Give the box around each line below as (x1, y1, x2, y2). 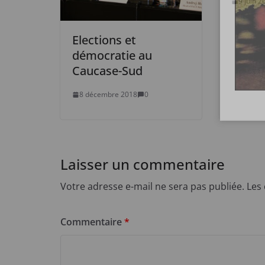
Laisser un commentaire (60, 154, 225, 174)
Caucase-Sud (72, 63, 143, 79)
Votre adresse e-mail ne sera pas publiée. (60, 180, 244, 193)
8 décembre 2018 (79, 89, 137, 100)
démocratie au (72, 47, 152, 64)
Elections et (72, 32, 136, 49)
